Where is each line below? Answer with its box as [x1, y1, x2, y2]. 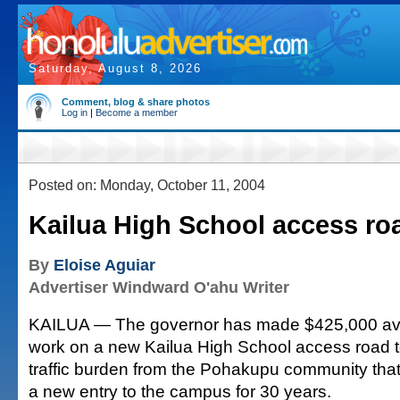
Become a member [96, 107, 178, 118]
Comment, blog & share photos [62, 96, 210, 107]
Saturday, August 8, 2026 [29, 62, 202, 75]
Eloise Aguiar [54, 256, 155, 274]
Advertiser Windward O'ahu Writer [29, 279, 289, 296]
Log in [62, 107, 87, 118]
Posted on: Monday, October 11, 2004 [29, 177, 265, 193]
